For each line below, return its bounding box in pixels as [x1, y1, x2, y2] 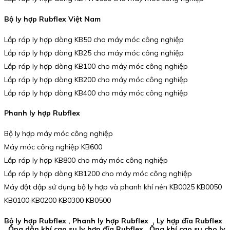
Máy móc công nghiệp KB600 [4, 142, 102, 151]
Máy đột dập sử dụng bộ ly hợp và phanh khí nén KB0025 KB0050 [4, 182, 222, 191]
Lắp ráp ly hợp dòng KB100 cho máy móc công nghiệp [4, 61, 188, 71]
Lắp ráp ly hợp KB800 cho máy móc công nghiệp [4, 155, 168, 165]
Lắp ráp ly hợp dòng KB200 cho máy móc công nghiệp [4, 74, 188, 84]
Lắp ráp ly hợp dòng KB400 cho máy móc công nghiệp [4, 88, 188, 98]
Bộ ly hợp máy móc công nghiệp [4, 128, 113, 138]
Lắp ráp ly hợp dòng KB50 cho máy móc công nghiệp [4, 34, 184, 44]
